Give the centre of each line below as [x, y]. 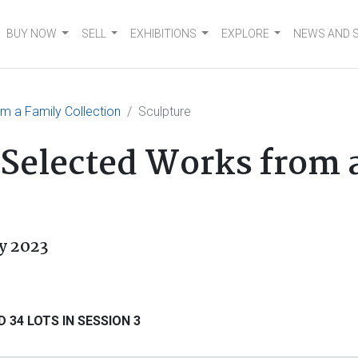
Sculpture [165, 111]
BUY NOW [32, 34]
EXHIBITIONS [164, 34]
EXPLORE [245, 34]
